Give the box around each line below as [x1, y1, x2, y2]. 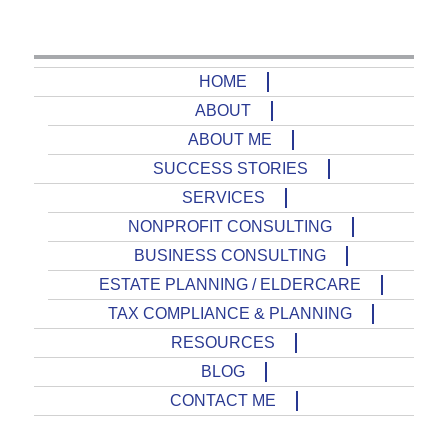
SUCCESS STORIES [152, 160, 308, 178]
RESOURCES [171, 334, 275, 352]
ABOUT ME [188, 131, 272, 149]
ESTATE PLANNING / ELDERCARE [99, 276, 361, 294]
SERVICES [181, 189, 265, 207]
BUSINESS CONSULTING [134, 247, 326, 265]
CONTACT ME [170, 392, 276, 410]
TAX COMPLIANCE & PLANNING [108, 305, 352, 323]
